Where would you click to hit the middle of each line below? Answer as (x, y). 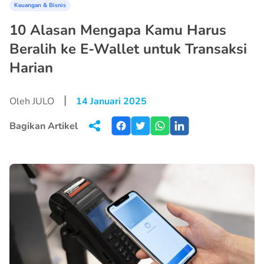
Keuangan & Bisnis (40, 5)
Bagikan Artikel (44, 126)
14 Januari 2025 (111, 101)
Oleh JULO (32, 101)
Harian (31, 68)
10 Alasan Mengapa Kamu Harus (118, 30)
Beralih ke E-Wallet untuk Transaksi (128, 49)
